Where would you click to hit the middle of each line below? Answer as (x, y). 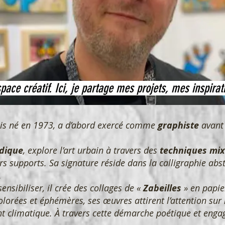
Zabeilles (162, 188)
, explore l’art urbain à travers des (91, 150)
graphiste (178, 126)
